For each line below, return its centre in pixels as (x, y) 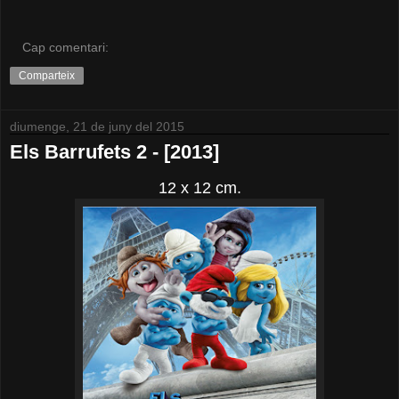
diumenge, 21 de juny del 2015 (97, 127)
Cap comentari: (66, 48)
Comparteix (47, 76)
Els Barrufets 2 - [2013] (114, 152)
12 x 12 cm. (199, 188)
